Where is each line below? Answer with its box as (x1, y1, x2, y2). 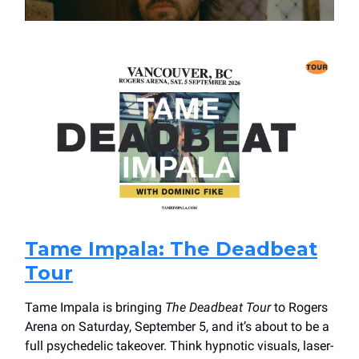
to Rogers (271, 299, 328, 315)
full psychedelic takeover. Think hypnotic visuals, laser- (25, 337, 333, 353)
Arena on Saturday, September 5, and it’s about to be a (25, 318, 329, 334)
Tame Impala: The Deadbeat (25, 236, 317, 260)
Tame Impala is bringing (25, 299, 165, 315)
